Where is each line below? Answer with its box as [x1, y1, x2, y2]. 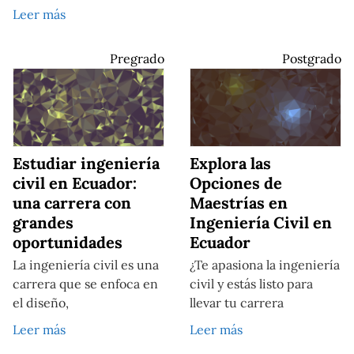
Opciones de [190, 172, 282, 193]
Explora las [190, 153, 271, 173]
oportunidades [13, 232, 122, 252]
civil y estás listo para [190, 275, 313, 292]
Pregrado [110, 51, 164, 67]
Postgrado [282, 51, 341, 67]
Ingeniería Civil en [190, 212, 332, 232]
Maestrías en [190, 192, 288, 213]
